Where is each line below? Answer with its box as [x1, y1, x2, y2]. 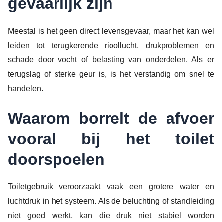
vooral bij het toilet [8, 129, 214, 148]
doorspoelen [8, 150, 105, 168]
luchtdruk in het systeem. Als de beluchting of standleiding [8, 196, 214, 205]
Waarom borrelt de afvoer [8, 109, 214, 127]
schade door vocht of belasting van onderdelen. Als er [8, 55, 214, 64]
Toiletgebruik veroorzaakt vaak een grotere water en [8, 182, 214, 191]
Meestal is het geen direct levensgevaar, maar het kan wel [8, 27, 214, 36]
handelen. [8, 84, 43, 93]
